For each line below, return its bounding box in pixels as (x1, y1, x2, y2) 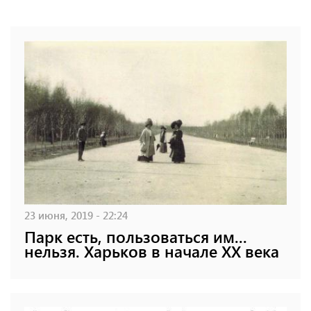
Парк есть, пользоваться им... (24, 225, 247, 247)
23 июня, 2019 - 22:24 (24, 207, 128, 222)
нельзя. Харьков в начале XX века (24, 239, 279, 262)
